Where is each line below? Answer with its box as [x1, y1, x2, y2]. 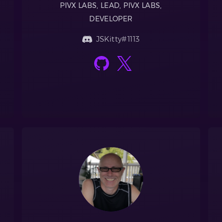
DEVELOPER [89, 15, 133, 23]
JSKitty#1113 [96, 34, 140, 44]
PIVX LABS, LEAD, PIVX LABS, [60, 1, 162, 10]
